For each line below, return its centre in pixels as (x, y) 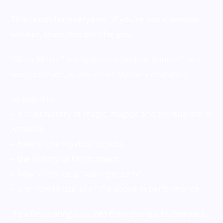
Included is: (33, 99)
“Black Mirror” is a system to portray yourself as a (106, 59)
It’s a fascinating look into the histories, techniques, (109, 214)
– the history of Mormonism (65, 159)
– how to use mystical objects (67, 144)
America (27, 129)
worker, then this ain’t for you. (73, 34)
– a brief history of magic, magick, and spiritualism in (111, 114)
